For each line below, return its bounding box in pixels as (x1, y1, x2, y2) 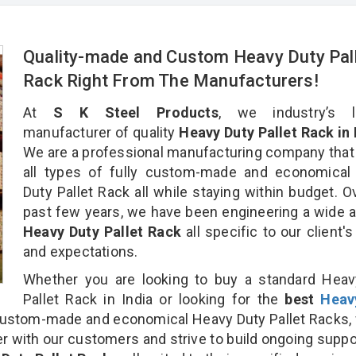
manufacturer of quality (23, 123, 176, 141)
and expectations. (23, 242, 138, 260)
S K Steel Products (52, 103, 219, 121)
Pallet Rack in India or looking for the (23, 290, 285, 308)
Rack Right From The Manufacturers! (23, 70, 323, 91)
